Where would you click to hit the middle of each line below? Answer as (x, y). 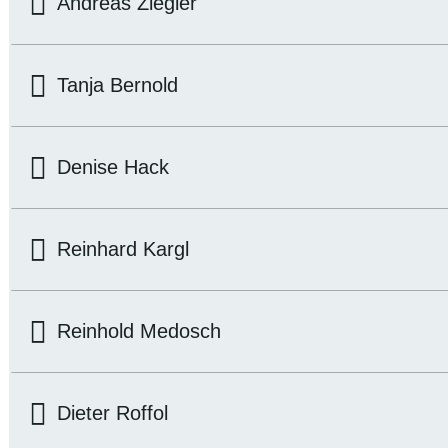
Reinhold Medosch (139, 331)
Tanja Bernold (117, 85)
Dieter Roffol (112, 413)
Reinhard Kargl (123, 249)
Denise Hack (113, 167)
